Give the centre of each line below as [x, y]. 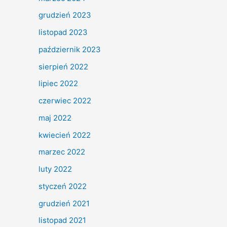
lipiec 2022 [58, 84]
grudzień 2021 [64, 203]
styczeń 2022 [63, 186]
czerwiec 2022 [65, 101]
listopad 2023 [63, 32]
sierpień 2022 [63, 66]
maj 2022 [55, 118]
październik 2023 [70, 49]
